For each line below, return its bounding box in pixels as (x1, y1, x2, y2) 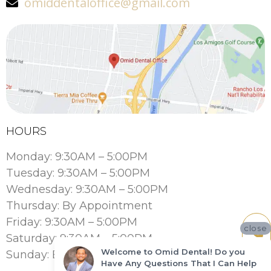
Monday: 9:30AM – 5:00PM (6, 149, 148, 163)
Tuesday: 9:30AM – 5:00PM (6, 166, 150, 180)
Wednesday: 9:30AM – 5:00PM (6, 182, 168, 196)
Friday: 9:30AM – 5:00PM (6, 215, 137, 229)
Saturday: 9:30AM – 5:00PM (6, 231, 152, 245)
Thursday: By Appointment (6, 198, 152, 212)
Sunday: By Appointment (6, 247, 142, 261)
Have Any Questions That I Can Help (101, 258, 256, 268)
